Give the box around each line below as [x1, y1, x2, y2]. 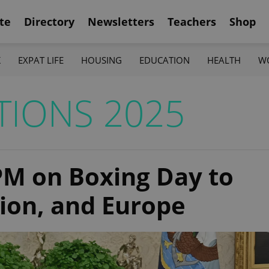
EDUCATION [139, 53, 190, 66]
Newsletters [88, 14, 154, 29]
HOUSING [80, 53, 122, 66]
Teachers [168, 14, 216, 29]
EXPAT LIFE [17, 53, 64, 66]
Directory [24, 14, 74, 29]
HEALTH [207, 53, 241, 66]
